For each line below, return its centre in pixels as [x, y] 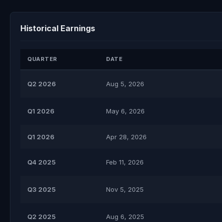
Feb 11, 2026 [125, 162]
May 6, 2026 [125, 111]
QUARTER [42, 59]
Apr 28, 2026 [126, 137]
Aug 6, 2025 [125, 217]
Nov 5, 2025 [125, 189]
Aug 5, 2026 [125, 84]
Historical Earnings [58, 28]
